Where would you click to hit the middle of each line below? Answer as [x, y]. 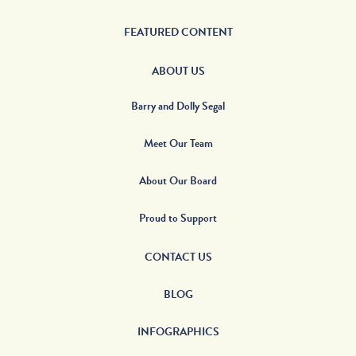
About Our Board [178, 181]
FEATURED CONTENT [178, 33]
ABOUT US [178, 72]
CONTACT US [178, 257]
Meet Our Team [178, 144]
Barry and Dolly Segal [178, 106]
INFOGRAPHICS [178, 332]
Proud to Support [178, 219]
